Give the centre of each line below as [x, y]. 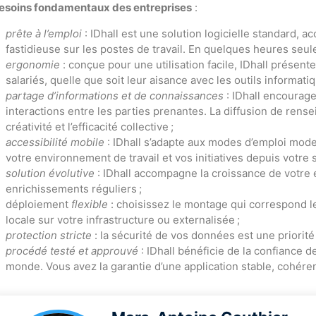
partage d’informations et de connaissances [115, 96]
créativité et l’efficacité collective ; [90, 127]
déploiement [37, 204]
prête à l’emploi [44, 34]
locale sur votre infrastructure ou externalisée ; [123, 220]
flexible [88, 204]
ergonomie [33, 65]
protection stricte [49, 235]
